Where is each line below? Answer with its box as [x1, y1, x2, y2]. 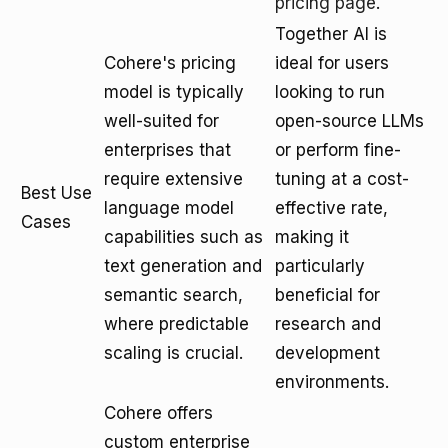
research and [275, 314, 381, 334]
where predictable [104, 314, 249, 334]
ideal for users [275, 53, 389, 73]
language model [104, 198, 234, 218]
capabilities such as [104, 227, 263, 247]
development [275, 343, 380, 363]
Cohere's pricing [104, 53, 236, 73]
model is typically [104, 82, 244, 102]
